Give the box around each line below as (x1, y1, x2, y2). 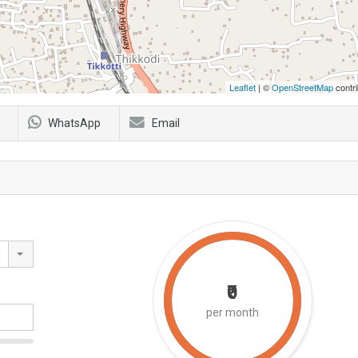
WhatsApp (48, 116, 101, 129)
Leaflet (229, 80, 256, 93)
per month (206, 305, 259, 319)
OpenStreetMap (272, 80, 333, 93)
